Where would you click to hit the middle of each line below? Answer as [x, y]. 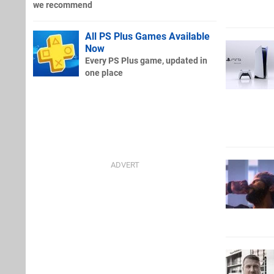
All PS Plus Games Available [147, 36]
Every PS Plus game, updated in [146, 61]
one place [104, 73]
